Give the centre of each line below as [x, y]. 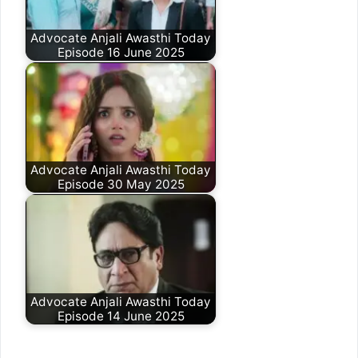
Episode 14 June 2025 [121, 316]
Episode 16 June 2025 [121, 52]
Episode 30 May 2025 [121, 184]
